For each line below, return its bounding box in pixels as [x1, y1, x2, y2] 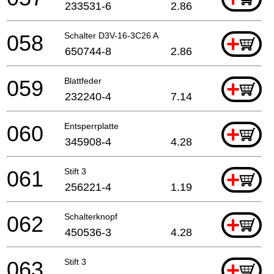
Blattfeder [64, 75, 102, 86]
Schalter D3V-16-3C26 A [64, 30, 158, 40]
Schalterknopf [64, 211, 117, 221]
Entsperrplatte [64, 120, 119, 131]
